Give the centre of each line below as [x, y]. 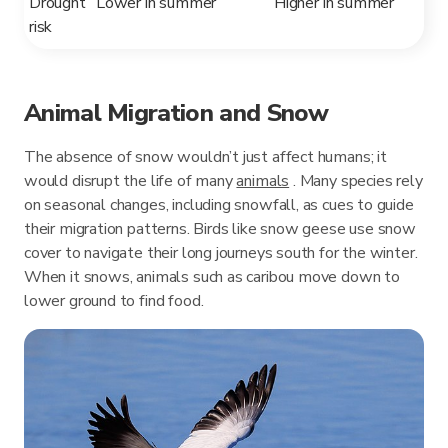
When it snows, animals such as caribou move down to [212, 277]
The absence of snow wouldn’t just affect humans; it [205, 157]
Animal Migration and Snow [176, 113]
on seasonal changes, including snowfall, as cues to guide [219, 205]
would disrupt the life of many [130, 181]
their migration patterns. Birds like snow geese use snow [220, 229]
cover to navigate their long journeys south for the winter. [221, 253]
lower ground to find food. [114, 301]
